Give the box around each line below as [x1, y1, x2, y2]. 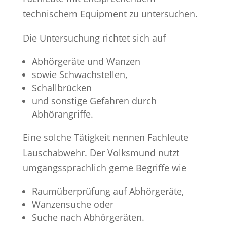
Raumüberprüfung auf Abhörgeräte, [31, 184, 184, 197]
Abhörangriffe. [31, 107, 93, 120]
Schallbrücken [31, 81, 92, 94]
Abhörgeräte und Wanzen [31, 55, 140, 67]
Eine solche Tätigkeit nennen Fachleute [22, 131, 188, 143]
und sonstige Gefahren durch [31, 94, 157, 107]
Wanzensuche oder [31, 198, 113, 210]
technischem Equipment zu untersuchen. [22, 7, 198, 20]
